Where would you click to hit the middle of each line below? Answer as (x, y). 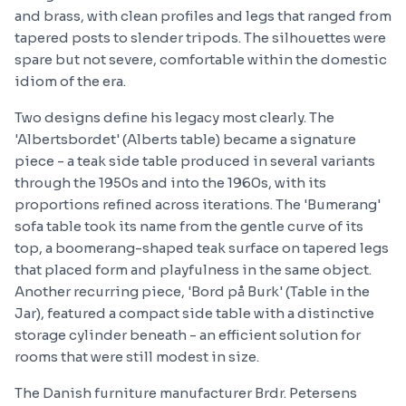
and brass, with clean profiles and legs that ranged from (203, 16)
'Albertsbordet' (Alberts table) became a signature (185, 139)
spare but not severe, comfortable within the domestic (201, 59)
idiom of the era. (70, 81)
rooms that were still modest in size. (137, 357)
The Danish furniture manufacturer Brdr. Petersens (186, 393)
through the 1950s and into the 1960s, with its (170, 183)
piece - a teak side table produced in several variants (195, 161)
